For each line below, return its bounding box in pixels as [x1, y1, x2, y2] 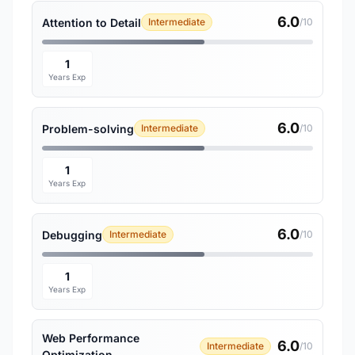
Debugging [42, 227, 102, 242]
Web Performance [42, 331, 139, 345]
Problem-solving [42, 121, 134, 136]
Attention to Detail [42, 15, 141, 29]
